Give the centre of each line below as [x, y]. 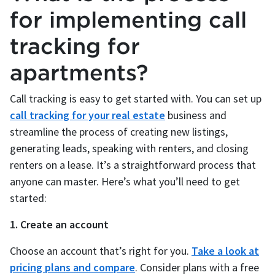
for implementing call [128, 19]
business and [196, 115]
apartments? [79, 72]
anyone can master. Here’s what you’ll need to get [125, 181]
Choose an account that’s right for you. [101, 250]
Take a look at [225, 250]
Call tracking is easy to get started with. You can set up [136, 98]
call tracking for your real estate [87, 115]
